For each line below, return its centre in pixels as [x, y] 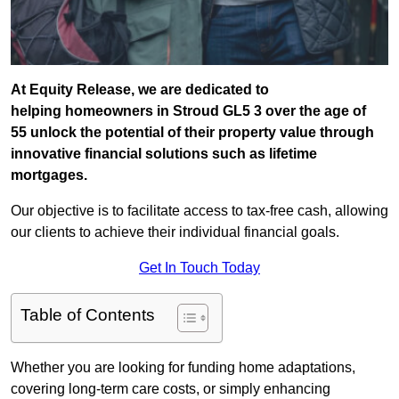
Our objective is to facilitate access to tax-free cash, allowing [199, 211]
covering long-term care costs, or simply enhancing [171, 389]
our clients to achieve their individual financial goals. [175, 232]
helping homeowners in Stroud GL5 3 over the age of [188, 111]
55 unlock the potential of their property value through [192, 133]
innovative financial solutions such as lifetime [164, 154]
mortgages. [49, 175]
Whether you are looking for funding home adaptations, [183, 368]
